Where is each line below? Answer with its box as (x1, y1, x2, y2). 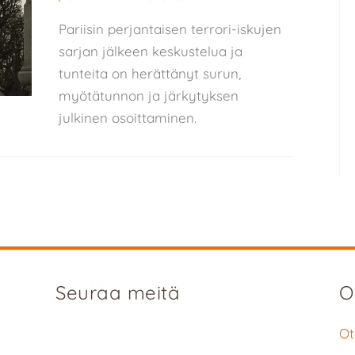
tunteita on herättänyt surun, (58, 64, 241, 82)
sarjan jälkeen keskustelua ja (58, 42, 242, 59)
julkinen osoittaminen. (58, 109, 197, 126)
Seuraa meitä (55, 281, 180, 304)
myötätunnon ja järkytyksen (58, 86, 239, 104)
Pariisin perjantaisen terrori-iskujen (58, 20, 281, 37)
